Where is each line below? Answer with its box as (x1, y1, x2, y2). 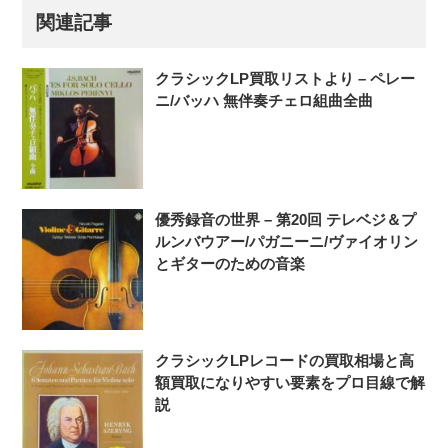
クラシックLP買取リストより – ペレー (155, 69, 416, 87)
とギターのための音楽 (155, 254, 306, 272)
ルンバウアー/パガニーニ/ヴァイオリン (155, 232, 419, 250)
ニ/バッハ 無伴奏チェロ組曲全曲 (155, 91, 374, 109)
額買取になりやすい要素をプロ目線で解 (155, 373, 426, 391)
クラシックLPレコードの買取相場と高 (155, 351, 415, 369)
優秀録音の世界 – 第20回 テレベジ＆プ (155, 210, 417, 228)
